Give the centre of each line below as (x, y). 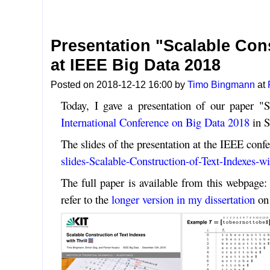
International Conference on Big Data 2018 (155, 122)
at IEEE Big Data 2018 (136, 65)
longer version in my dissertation (183, 199)
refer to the (86, 199)
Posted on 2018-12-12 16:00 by (119, 85)
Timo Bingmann (221, 85)
